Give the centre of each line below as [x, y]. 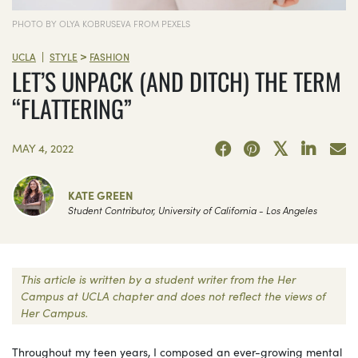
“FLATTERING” [72, 109]
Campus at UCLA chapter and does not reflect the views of [173, 295]
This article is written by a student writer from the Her [158, 278]
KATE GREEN [101, 195]
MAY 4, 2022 [43, 147]
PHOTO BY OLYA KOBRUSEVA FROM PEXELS [101, 23]
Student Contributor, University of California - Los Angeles [193, 209]
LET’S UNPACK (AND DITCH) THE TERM [177, 82]
